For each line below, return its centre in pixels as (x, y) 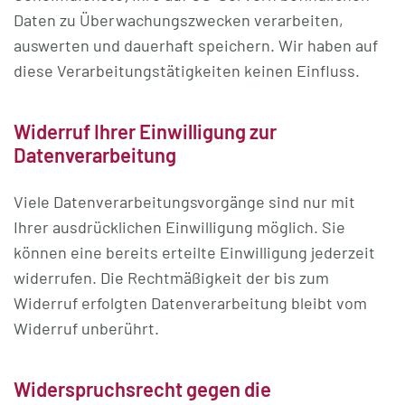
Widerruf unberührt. (86, 328)
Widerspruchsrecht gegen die (142, 389)
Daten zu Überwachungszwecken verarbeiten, (179, 20)
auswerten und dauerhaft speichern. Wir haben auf (196, 45)
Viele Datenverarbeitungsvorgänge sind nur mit (184, 202)
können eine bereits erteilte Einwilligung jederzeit (194, 252)
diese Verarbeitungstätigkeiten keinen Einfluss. (187, 71)
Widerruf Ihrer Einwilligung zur (145, 131)
